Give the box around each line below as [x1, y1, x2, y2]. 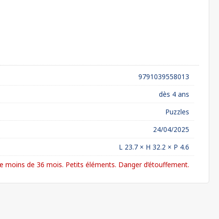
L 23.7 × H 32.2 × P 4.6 [119, 142, 189, 152]
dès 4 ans [159, 89, 189, 99]
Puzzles [165, 107, 189, 116]
